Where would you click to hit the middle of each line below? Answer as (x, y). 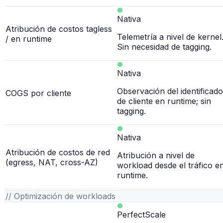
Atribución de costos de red (58, 153)
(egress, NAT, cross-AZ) (52, 163)
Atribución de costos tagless (59, 29)
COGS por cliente (38, 93)
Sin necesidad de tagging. (164, 47)
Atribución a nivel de (156, 156)
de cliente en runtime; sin (164, 101)
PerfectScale (141, 215)
